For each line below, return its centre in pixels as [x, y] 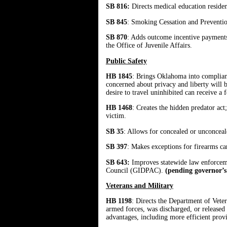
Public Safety [126, 61]
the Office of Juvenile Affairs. [149, 46]
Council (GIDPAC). [135, 170]
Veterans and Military [139, 185]
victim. [116, 116]
